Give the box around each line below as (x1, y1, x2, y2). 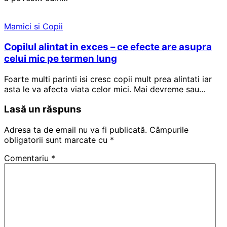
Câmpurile (149, 125, 188, 135)
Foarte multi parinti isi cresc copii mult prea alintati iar (4, 73, 212, 84)
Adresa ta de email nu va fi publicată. (4, 125, 147, 135)
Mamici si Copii (4, 21, 63, 32)
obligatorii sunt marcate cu (4, 135, 110, 145)
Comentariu (4, 153, 51, 164)
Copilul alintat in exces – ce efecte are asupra (4, 41, 212, 53)
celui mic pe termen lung (4, 53, 117, 65)
